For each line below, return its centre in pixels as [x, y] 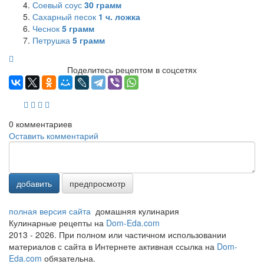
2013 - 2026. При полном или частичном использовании [118, 234]
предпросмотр [98, 183]
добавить [34, 183]
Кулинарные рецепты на [57, 222]
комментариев [43, 123]
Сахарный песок [65, 16]
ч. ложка [122, 16]
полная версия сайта [50, 211]
